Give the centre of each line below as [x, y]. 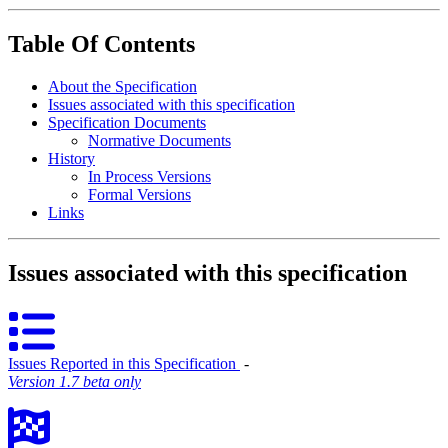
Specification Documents [127, 122]
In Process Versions [149, 176]
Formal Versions [139, 194]
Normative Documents [159, 140]
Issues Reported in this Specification [124, 363]
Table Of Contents [101, 44]
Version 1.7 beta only [74, 381]
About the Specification [122, 86]
